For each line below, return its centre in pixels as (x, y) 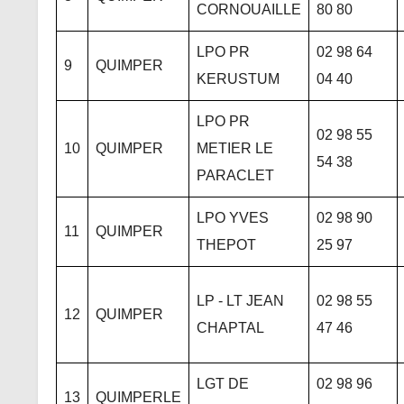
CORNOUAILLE (249, 9)
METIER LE (235, 148)
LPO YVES (233, 218)
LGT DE (223, 384)
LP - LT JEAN (240, 301)
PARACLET (235, 175)
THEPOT (226, 245)
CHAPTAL (230, 328)
